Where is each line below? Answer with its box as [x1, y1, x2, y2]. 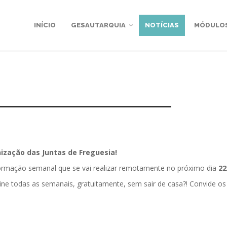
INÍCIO [34, 21, 56, 29]
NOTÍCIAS [145, 21, 179, 29]
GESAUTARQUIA [71, 21, 126, 29]
